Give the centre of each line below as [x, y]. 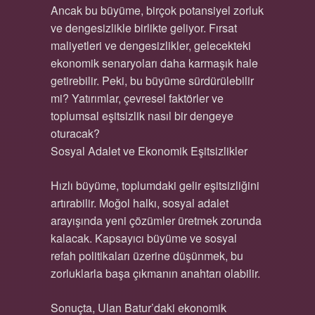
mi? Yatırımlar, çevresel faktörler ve [137, 98]
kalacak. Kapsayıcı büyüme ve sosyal [143, 238]
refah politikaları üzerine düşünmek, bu [147, 256]
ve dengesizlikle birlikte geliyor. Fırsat [143, 28]
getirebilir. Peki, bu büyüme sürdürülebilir [152, 81]
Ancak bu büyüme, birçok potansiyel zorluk [157, 10]
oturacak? [75, 133]
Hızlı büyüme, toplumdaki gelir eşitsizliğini [155, 185]
